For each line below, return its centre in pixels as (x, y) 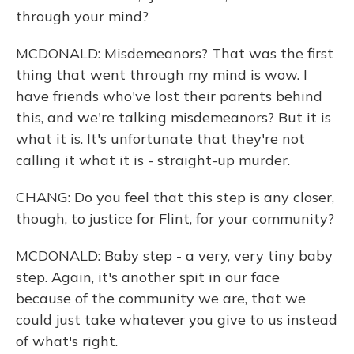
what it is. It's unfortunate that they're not (160, 139)
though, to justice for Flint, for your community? (175, 218)
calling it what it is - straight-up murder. (153, 160)
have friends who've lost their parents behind (169, 96)
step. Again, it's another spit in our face (148, 277)
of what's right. (67, 341)
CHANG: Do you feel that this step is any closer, (175, 197)
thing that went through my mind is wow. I (162, 75)
